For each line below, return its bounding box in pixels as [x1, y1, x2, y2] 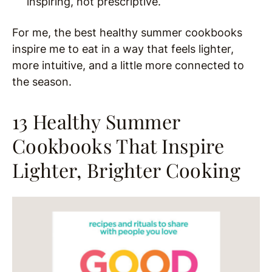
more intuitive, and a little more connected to [12, 59, 244, 72]
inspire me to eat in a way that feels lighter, [12, 42, 234, 56]
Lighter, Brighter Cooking [12, 157, 241, 183]
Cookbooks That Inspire [12, 132, 225, 159]
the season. [12, 75, 72, 89]
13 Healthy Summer [12, 108, 180, 135]
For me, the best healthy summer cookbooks [12, 26, 242, 39]
